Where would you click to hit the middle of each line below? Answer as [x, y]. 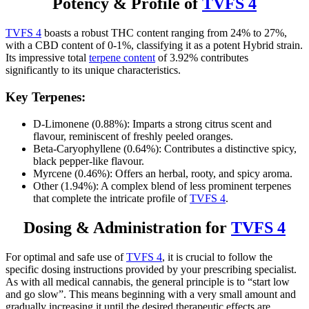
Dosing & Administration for [127, 227]
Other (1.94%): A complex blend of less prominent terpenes [162, 186]
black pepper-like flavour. [89, 161]
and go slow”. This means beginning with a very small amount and [151, 294]
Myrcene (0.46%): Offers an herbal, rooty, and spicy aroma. [163, 173]
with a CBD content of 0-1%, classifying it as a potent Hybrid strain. [154, 46]
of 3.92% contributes [202, 58]
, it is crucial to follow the [217, 257]
